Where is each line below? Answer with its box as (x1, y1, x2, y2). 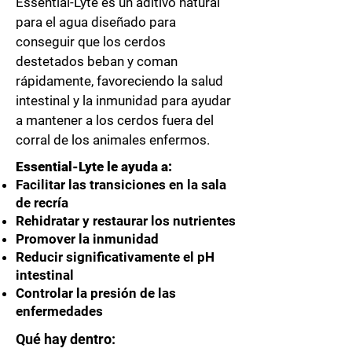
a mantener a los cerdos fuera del (16, 112, 214, 128)
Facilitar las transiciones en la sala (16, 177, 226, 192)
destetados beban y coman (16, 53, 178, 69)
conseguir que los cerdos (16, 34, 166, 49)
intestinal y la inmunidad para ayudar (16, 93, 231, 108)
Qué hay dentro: (16, 331, 115, 347)
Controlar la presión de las (16, 285, 176, 301)
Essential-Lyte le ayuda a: (16, 159, 172, 174)
